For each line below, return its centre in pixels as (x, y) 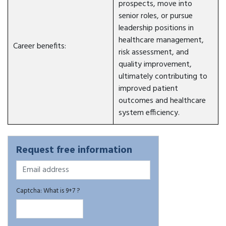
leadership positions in (156, 28)
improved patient (148, 89)
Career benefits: (40, 46)
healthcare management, (161, 40)
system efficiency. (149, 113)
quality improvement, (155, 65)
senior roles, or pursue (156, 16)
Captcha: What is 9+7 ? (48, 191)
